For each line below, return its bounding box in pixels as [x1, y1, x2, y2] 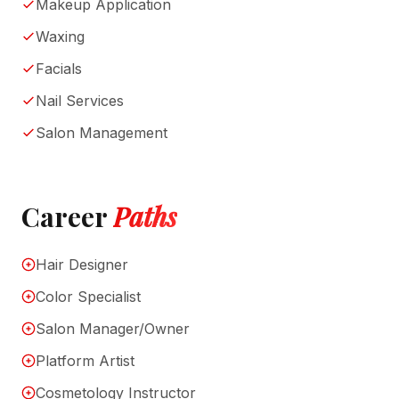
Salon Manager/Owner [36, 320, 190, 338]
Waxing [36, 28, 85, 46]
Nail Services [36, 92, 124, 110]
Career [21, 199, 113, 235]
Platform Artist [36, 352, 134, 370]
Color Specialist [36, 288, 141, 306]
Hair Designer [36, 256, 128, 274]
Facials [36, 60, 82, 78]
